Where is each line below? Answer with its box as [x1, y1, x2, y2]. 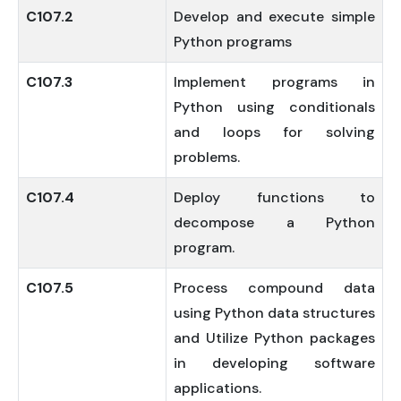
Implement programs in [174, 73, 375, 91]
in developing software [174, 354, 375, 372]
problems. [174, 148, 240, 166]
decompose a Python [174, 213, 375, 232]
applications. [174, 379, 261, 397]
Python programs [174, 32, 292, 51]
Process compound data [174, 278, 375, 297]
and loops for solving [174, 123, 375, 141]
